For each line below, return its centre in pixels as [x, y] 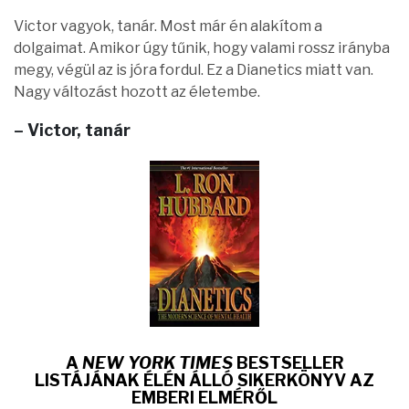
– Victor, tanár [72, 131]
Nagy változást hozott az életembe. [137, 92]
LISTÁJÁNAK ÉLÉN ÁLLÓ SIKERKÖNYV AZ [204, 380]
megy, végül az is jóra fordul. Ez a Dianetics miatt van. [194, 70]
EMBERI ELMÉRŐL [204, 397]
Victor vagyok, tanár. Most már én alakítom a [168, 26]
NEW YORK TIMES [157, 362]
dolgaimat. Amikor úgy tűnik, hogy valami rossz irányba [202, 48]
